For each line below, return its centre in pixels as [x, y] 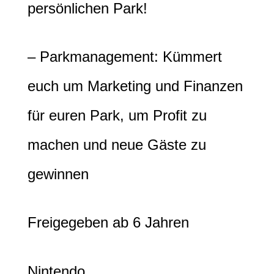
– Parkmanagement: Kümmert [125, 57]
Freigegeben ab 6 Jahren [108, 223]
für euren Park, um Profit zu [117, 116]
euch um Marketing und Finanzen [135, 86]
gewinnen [58, 174]
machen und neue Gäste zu [117, 145]
